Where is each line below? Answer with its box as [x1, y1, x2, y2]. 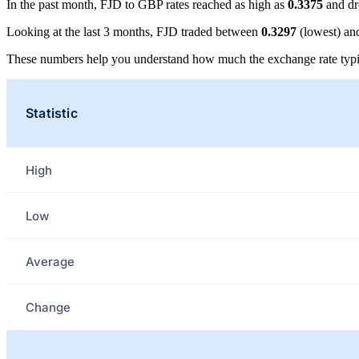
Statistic [26, 105, 78, 122]
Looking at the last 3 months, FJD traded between [6, 25, 261, 39]
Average [26, 253, 75, 269]
